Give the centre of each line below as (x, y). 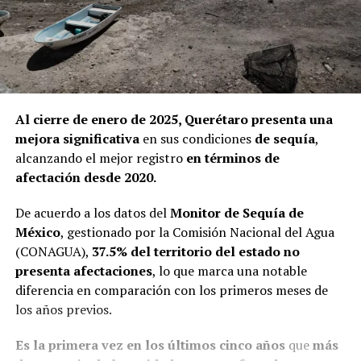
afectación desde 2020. (85, 177)
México (37, 232)
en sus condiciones (197, 138)
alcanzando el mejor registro (100, 158)
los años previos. (63, 309)
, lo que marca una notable (229, 270)
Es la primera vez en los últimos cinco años (150, 344)
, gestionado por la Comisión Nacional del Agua (197, 232)
